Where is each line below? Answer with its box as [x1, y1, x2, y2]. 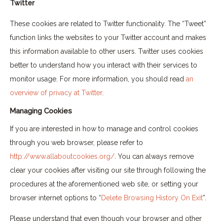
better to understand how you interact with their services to [10, 61, 197, 70]
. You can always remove [114, 152, 194, 160]
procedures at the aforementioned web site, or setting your [10, 180, 198, 188]
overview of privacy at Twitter [10, 89, 102, 97]
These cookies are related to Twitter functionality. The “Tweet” [10, 20, 206, 28]
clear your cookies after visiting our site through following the [10, 166, 206, 174]
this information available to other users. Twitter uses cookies [10, 47, 203, 56]
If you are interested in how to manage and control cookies [10, 124, 198, 133]
